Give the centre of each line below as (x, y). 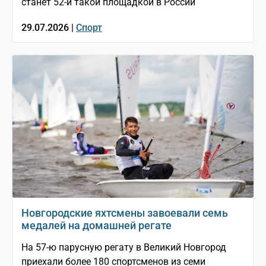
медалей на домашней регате (96, 226)
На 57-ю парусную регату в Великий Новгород (124, 248)
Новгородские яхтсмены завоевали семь (125, 213)
